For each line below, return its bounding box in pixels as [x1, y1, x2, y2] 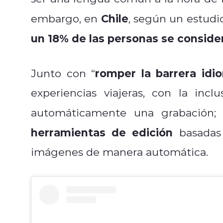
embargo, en [31, 11, 101, 25]
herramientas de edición [31, 124, 173, 139]
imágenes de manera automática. [31, 144, 208, 159]
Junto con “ [31, 66, 95, 80]
